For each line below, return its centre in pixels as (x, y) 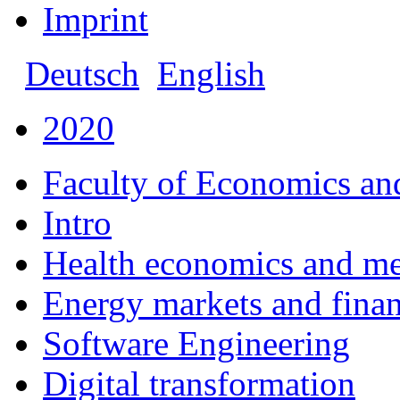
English (211, 73)
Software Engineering (196, 343)
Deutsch (82, 73)
